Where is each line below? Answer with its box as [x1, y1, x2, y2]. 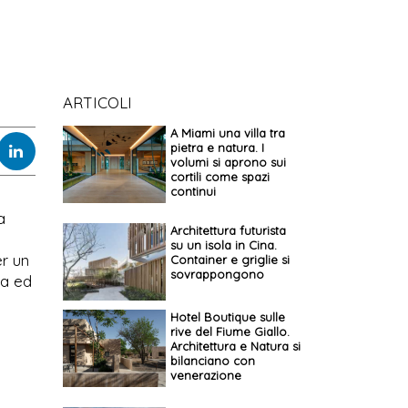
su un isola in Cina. [169, 237, 277, 252]
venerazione [169, 367, 241, 382]
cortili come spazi [169, 168, 270, 184]
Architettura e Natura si [169, 338, 301, 353]
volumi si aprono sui [169, 154, 286, 169]
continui [169, 183, 216, 199]
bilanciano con [169, 352, 255, 368]
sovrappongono [169, 266, 264, 281]
